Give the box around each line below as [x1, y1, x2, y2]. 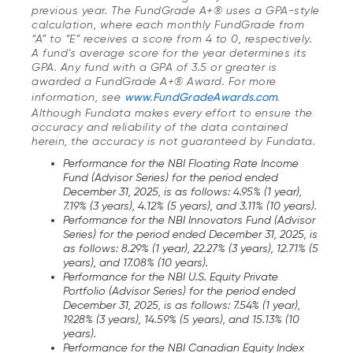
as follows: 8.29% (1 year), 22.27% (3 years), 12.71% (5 [63, 241, 318, 255]
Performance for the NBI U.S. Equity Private [63, 269, 278, 283]
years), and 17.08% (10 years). [63, 255, 211, 269]
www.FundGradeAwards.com [124, 90, 278, 103]
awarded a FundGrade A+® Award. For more [32, 74, 277, 87]
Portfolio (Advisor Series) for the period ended [63, 284, 295, 297]
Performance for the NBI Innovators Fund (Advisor [63, 213, 315, 226]
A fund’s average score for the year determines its [32, 46, 307, 59]
